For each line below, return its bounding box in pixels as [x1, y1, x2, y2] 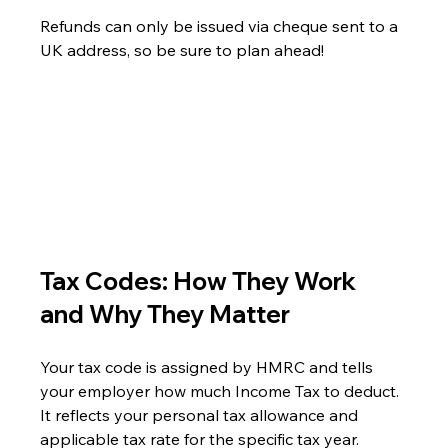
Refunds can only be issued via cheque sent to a [40, 15, 403, 36]
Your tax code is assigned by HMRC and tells [40, 356, 378, 377]
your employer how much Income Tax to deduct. [40, 380, 404, 401]
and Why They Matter [40, 298, 291, 329]
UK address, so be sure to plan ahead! [40, 39, 325, 60]
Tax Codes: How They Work [40, 265, 362, 296]
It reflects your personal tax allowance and [40, 404, 363, 425]
